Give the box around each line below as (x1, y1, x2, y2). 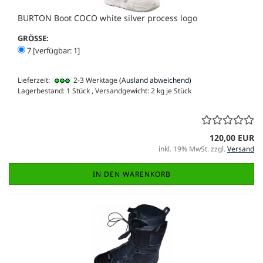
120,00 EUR (210, 131, 254, 143)
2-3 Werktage (72, 75, 117, 86)
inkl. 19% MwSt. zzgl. (159, 143, 227, 154)
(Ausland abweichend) (119, 75, 191, 86)
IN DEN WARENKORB (92, 168, 171, 179)
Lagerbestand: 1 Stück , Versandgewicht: (18, 85, 151, 96)
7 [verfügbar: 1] (25, 45, 80, 56)
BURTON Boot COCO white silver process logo (18, 12, 197, 24)
